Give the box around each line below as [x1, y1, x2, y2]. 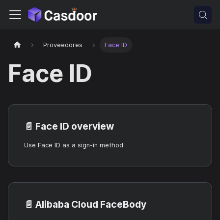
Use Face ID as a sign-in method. [24, 141, 125, 149]
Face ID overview [35, 120, 114, 133]
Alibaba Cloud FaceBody [35, 198, 146, 211]
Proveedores [43, 41, 83, 49]
